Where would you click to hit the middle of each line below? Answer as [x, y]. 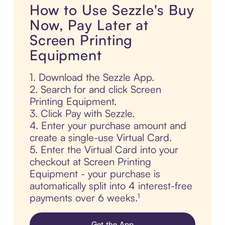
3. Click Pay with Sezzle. [82, 114]
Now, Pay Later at [89, 25]
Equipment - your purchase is [95, 174]
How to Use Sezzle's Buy [112, 10]
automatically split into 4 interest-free [111, 186]
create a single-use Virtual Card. [100, 138]
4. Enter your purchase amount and [108, 126]
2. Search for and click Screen [95, 89]
